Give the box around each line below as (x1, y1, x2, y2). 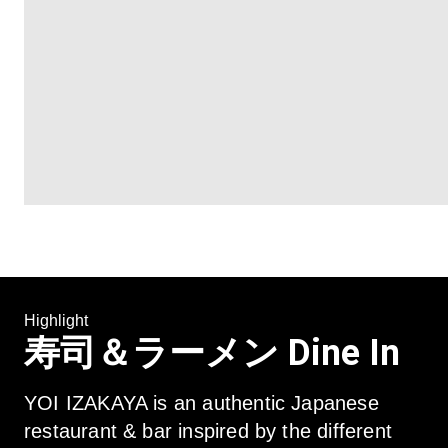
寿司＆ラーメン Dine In (24, 332, 400, 374)
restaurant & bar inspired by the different (24, 420, 392, 442)
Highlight (24, 312, 88, 329)
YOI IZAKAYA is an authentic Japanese (24, 392, 379, 414)
